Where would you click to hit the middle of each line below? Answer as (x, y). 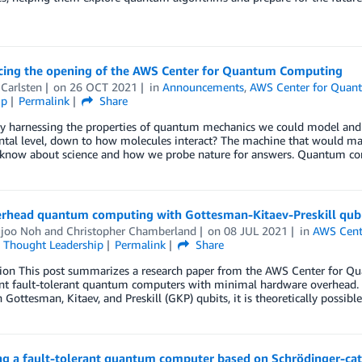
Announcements (204, 87)
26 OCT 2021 (104, 87)
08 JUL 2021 (256, 231)
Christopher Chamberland (131, 231)
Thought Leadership (53, 244)
